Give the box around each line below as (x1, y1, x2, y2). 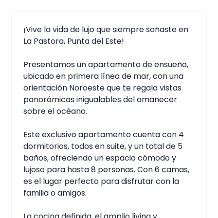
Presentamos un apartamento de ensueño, (23, 59, 188, 70)
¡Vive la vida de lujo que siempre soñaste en (23, 24, 188, 35)
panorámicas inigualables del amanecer (23, 94, 177, 105)
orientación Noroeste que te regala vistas (23, 82, 182, 93)
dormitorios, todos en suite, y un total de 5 (23, 141, 182, 152)
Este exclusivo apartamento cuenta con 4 (23, 129, 184, 140)
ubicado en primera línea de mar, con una (23, 71, 183, 82)
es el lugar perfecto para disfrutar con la (23, 176, 179, 187)
